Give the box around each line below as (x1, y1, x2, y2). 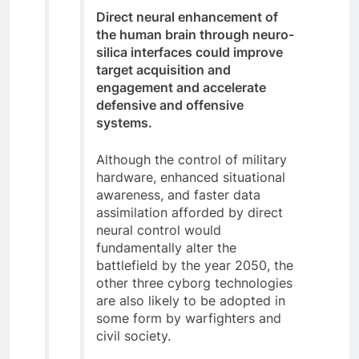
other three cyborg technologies (96, 274, 292, 291)
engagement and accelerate (96, 79, 266, 95)
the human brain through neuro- (96, 26, 294, 42)
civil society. (96, 327, 171, 344)
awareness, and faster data (96, 186, 260, 203)
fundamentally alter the (96, 239, 236, 256)
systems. (96, 114, 152, 131)
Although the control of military (96, 151, 287, 167)
